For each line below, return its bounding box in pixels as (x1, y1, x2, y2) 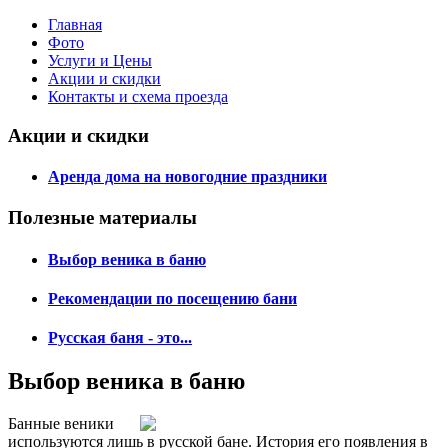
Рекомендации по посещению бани (48, 289, 297, 307)
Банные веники (8, 415, 114, 433)
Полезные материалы (8, 207, 197, 229)
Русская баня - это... (48, 329, 192, 347)
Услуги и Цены (48, 52, 152, 69)
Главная (48, 16, 102, 33)
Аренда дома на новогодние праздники (48, 167, 327, 185)
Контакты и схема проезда (48, 88, 228, 105)
